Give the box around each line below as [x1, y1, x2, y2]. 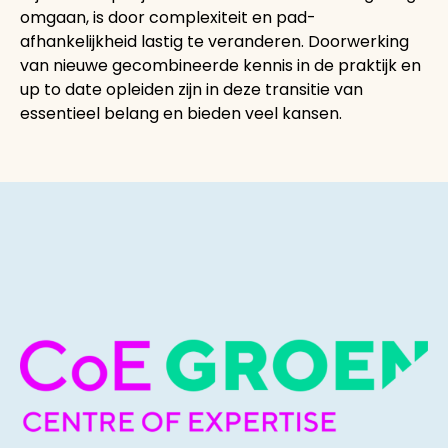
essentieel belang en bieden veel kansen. [20, 101, 342, 125]
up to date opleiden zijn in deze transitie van [20, 77, 363, 101]
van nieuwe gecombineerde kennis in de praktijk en [20, 53, 421, 77]
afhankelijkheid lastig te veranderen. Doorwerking [20, 29, 409, 53]
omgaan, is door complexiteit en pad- [20, 5, 316, 29]
